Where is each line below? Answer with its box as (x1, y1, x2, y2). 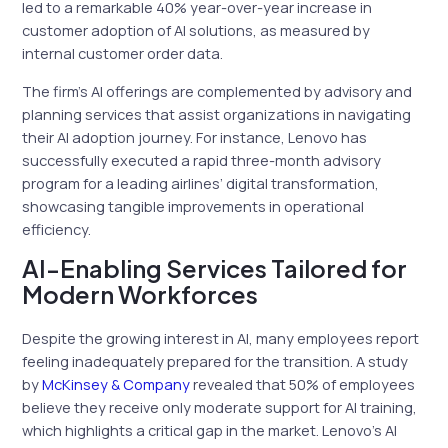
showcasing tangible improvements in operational (22, 195, 365, 216)
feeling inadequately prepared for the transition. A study (22, 351, 409, 372)
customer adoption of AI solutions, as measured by (22, 20, 371, 41)
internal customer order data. (22, 43, 224, 64)
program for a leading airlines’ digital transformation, (22, 172, 380, 193)
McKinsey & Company (42, 374, 191, 395)
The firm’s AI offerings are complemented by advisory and (22, 80, 413, 101)
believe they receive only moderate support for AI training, (22, 397, 418, 418)
